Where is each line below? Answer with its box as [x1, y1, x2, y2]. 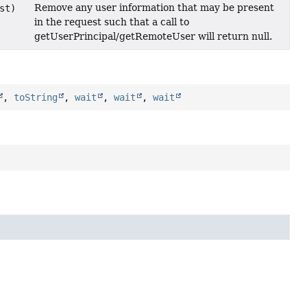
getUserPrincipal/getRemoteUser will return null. [34, 31, 273, 42]
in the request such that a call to [34, 16, 190, 28]
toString [14, 92, 58, 103]
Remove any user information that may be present [34, 2, 275, 14]
